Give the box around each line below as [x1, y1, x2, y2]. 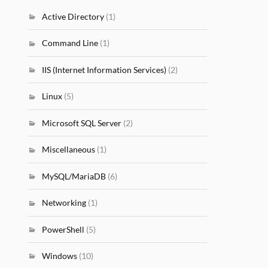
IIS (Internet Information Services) [42, 64, 167, 75]
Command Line [42, 38, 99, 48]
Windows [42, 250, 78, 261]
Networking [42, 197, 87, 208]
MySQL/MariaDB [42, 170, 106, 181]
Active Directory [42, 11, 105, 22]
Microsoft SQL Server [42, 117, 122, 128]
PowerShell [42, 224, 85, 234]
